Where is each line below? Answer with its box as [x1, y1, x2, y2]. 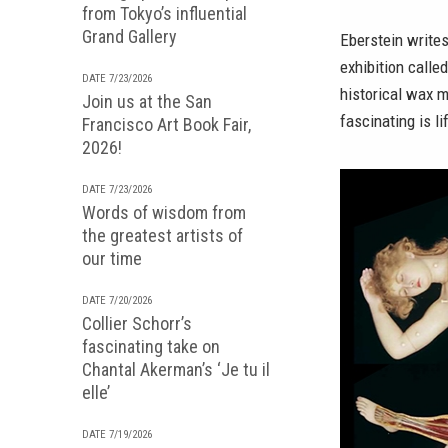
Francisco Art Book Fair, [82, 114, 251, 135]
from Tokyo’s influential [82, 3, 247, 24]
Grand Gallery [82, 26, 177, 47]
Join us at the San [82, 91, 212, 112]
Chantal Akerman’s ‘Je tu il [82, 359, 270, 380]
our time [82, 248, 142, 269]
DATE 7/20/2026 [82, 294, 152, 307]
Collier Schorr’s [82, 313, 192, 334]
